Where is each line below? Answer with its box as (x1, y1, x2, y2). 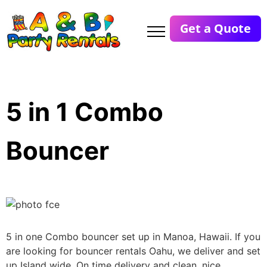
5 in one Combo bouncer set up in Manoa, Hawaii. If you (6, 231, 260, 243)
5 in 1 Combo (6, 97, 163, 128)
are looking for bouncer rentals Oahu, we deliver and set (6, 245, 260, 257)
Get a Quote (179, 20, 251, 36)
